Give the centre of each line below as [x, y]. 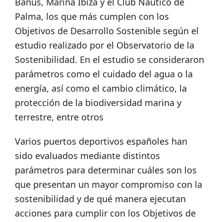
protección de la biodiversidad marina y [98, 102]
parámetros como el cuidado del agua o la [104, 74]
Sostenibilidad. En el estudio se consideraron [110, 59]
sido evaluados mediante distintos [87, 155]
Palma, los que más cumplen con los [92, 16]
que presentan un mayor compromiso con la [109, 184]
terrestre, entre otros [59, 117]
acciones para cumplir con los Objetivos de [105, 213]
